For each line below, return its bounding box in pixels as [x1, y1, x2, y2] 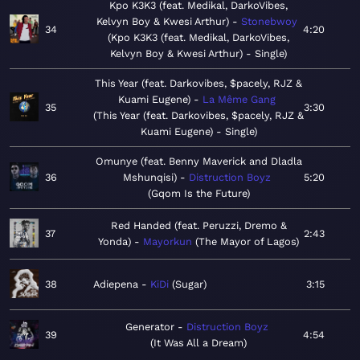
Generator [125, 321, 174, 333]
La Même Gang [202, 93, 276, 106]
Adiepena [93, 278, 138, 291]
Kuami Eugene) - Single [140, 125, 254, 138]
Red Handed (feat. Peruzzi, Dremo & [110, 219, 287, 232]
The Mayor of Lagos [198, 235, 296, 248]
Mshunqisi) [123, 171, 177, 184]
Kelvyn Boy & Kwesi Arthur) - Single [109, 47, 284, 60]
